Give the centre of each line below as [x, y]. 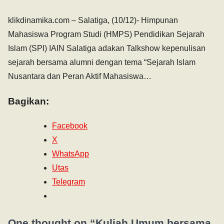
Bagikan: [28, 101]
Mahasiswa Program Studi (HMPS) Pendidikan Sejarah [106, 34]
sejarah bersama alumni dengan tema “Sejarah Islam [102, 62]
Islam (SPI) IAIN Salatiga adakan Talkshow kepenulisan [107, 48]
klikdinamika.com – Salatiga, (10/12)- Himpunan [93, 20]
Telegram [68, 181]
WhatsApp [70, 153]
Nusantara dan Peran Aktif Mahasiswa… [80, 76]
